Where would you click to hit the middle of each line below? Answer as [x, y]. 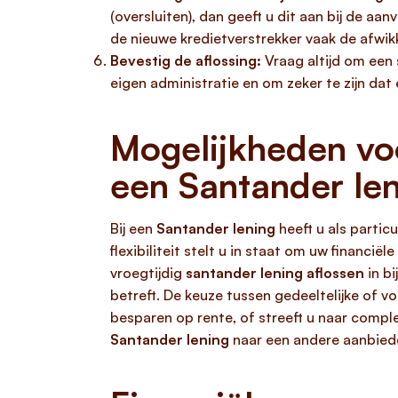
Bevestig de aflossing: [186, 60]
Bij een [133, 228]
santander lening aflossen [275, 273]
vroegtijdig [148, 273]
